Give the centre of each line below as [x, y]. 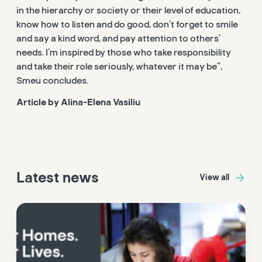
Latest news [58, 177]
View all [214, 178]
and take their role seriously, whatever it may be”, [119, 67]
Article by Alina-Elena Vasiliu [78, 102]
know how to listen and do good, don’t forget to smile [127, 25]
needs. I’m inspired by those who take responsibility [124, 53]
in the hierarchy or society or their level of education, [128, 11]
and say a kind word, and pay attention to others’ [118, 39]
